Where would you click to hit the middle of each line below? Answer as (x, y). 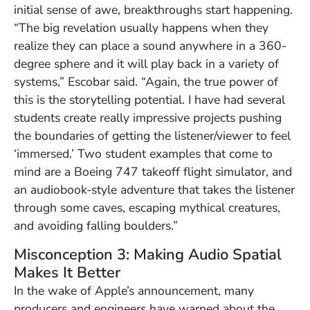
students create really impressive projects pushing (148, 117)
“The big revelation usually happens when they (141, 27)
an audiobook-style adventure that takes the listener (154, 189)
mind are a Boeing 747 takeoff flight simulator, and (153, 171)
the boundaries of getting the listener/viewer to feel (152, 135)
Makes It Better (67, 272)
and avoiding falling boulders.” (96, 225)
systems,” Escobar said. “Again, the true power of (146, 81)
